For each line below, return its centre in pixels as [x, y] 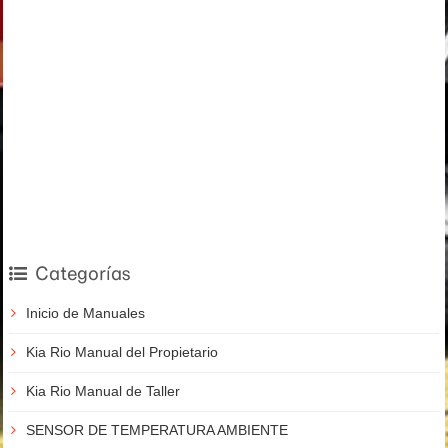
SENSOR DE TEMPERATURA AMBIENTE [157, 430]
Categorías [83, 273]
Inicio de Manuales [85, 313]
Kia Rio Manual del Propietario [122, 352]
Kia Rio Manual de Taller [103, 391]
